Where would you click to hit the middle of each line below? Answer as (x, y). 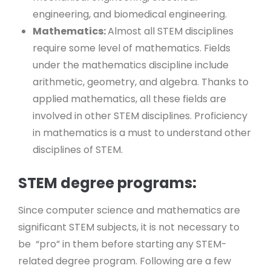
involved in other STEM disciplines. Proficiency (140, 116)
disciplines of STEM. (79, 149)
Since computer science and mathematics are (129, 210)
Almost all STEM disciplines (171, 31)
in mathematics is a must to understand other (142, 132)
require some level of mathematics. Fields (132, 48)
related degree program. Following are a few (125, 261)
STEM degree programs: (107, 183)
